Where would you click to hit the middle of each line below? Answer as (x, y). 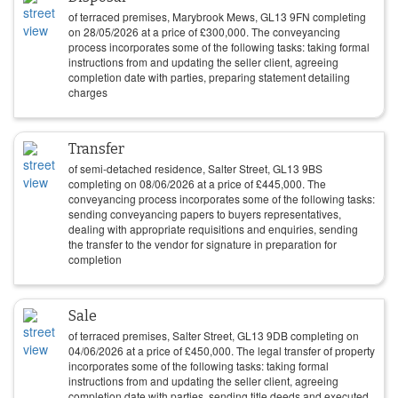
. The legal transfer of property (303, 350)
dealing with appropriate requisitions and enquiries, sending (213, 229)
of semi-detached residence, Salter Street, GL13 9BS (195, 168)
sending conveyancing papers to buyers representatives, (205, 214)
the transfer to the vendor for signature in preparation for (203, 244)
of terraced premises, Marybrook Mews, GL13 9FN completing (217, 16)
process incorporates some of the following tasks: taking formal (219, 47)
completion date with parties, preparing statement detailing (209, 77)
